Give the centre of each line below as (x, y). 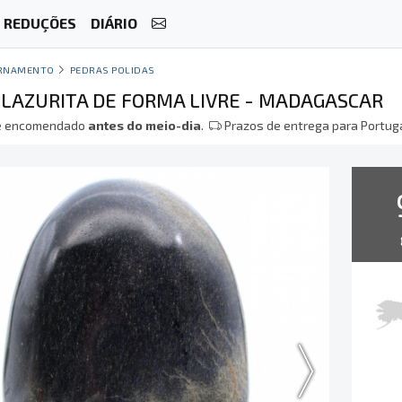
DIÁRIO (114, 23)
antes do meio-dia (145, 125)
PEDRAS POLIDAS (113, 70)
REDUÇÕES (39, 23)
